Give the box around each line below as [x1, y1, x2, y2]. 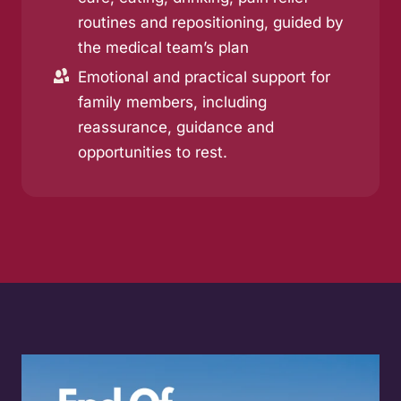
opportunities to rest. [78, 142, 227, 161]
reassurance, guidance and [78, 117, 274, 136]
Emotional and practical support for [78, 67, 330, 86]
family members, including [78, 92, 267, 111]
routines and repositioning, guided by [78, 13, 344, 31]
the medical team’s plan [78, 38, 249, 56]
